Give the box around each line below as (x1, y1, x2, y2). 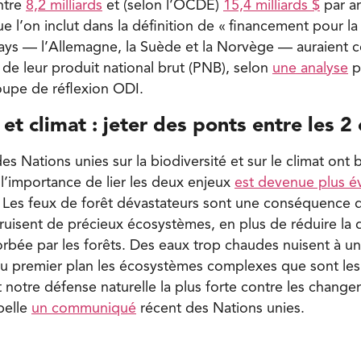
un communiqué (31, 301, 136, 316)
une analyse (272, 60, 348, 76)
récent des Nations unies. (136, 301, 305, 316)
